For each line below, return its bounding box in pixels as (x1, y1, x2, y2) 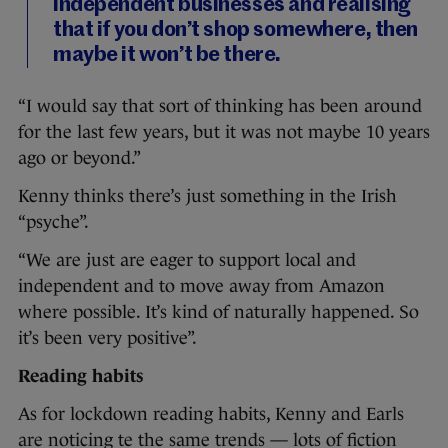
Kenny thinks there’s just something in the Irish (18, 186, 397, 207)
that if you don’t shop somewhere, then (53, 20, 419, 42)
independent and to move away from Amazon (18, 276, 385, 297)
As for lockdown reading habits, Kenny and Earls (18, 404, 404, 425)
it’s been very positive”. (18, 328, 197, 349)
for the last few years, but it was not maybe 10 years (18, 122, 430, 143)
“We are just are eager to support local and (18, 250, 356, 271)
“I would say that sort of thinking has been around (18, 96, 422, 117)
